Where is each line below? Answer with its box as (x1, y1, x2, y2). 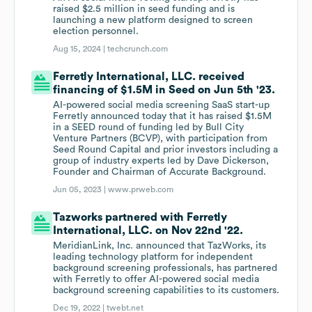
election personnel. (53, 26, 139, 37)
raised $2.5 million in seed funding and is (53, 4, 235, 15)
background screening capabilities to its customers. (53, 286, 280, 296)
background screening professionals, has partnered (53, 263, 278, 274)
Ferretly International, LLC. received (53, 71, 245, 83)
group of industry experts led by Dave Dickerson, (53, 156, 270, 166)
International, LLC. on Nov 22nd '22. (53, 225, 244, 237)
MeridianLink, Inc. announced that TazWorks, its (53, 241, 267, 251)
